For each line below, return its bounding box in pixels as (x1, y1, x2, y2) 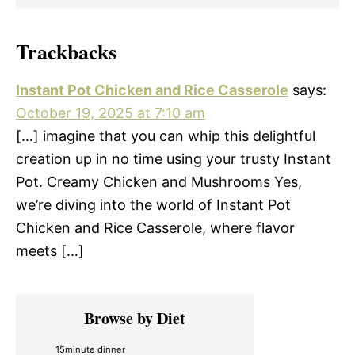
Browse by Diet (84, 306, 185, 330)
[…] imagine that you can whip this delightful (16, 127, 315, 144)
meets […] (16, 242, 84, 259)
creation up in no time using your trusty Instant (16, 150, 331, 167)
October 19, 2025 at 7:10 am (16, 104, 205, 121)
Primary (15, 288, 99, 322)
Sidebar (15, 312, 92, 346)
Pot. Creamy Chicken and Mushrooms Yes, (16, 173, 302, 190)
